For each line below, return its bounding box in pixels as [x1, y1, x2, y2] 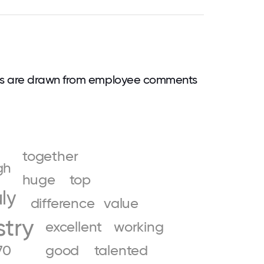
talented [94, 242, 148, 259]
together [22, 148, 78, 165]
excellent [45, 219, 103, 236]
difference [30, 195, 95, 212]
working [114, 219, 164, 236]
